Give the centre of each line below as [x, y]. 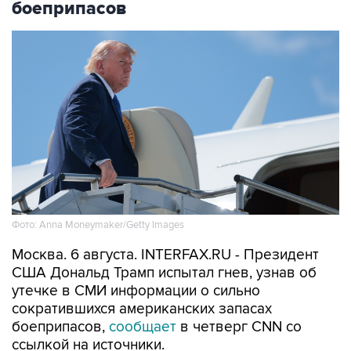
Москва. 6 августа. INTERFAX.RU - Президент [165, 255]
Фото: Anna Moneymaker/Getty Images [98, 224]
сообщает [143, 327]
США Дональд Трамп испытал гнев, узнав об [164, 273]
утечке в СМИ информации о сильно [136, 291]
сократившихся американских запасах [142, 309]
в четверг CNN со [239, 327]
